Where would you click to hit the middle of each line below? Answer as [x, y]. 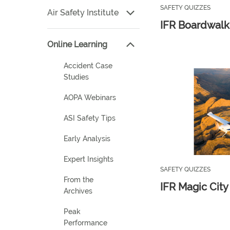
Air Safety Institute [83, 13]
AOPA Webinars [90, 98]
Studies [76, 77]
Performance [85, 223]
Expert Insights [89, 159]
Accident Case [88, 66]
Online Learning [77, 44]
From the [79, 180]
